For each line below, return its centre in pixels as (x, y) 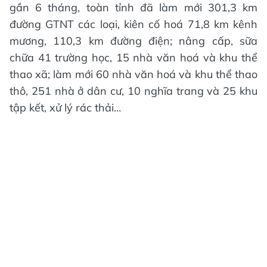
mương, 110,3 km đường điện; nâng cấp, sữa (133, 41)
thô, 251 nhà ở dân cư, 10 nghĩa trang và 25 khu (133, 91)
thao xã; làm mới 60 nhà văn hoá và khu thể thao (133, 74)
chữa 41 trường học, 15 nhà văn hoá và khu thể (133, 58)
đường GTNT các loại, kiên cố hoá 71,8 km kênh (133, 24)
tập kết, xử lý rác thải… (65, 108)
